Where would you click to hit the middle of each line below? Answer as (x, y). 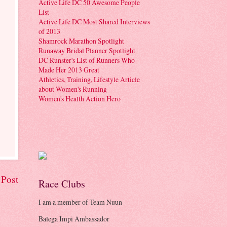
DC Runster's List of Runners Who (87, 60)
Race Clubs (62, 183)
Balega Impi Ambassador (74, 219)
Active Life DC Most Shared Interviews (94, 21)
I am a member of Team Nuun (80, 202)
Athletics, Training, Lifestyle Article (89, 79)
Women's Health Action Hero (80, 98)
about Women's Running (73, 89)
